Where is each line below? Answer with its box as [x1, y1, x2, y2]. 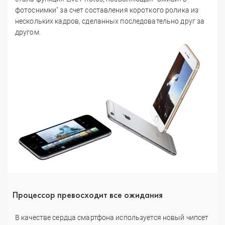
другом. [15, 28, 41, 36]
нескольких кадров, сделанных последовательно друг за [15, 17, 205, 25]
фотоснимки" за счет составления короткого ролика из [15, 6, 199, 14]
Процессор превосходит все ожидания [13, 189, 163, 201]
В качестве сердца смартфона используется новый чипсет [15, 213, 209, 222]
